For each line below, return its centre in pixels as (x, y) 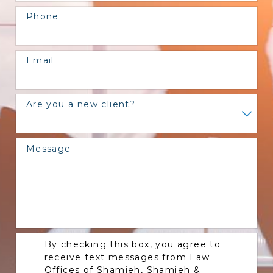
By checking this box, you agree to (133, 244)
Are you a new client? (81, 105)
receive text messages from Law (127, 257)
